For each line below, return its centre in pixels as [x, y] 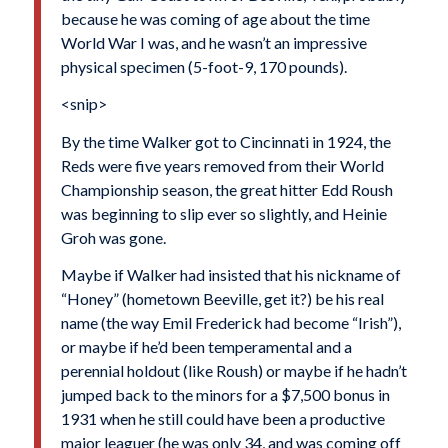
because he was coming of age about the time [215, 18]
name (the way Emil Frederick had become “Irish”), [230, 323]
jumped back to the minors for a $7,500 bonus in [225, 395]
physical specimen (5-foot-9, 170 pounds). [203, 66]
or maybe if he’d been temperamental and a [206, 347]
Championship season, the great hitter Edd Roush [226, 189]
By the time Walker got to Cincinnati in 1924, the [225, 141]
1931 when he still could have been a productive [222, 419]
